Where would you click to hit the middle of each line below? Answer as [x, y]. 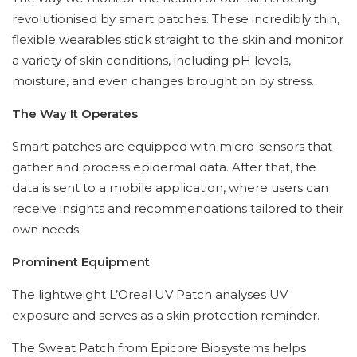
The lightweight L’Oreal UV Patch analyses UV [150, 294]
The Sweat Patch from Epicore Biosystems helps [159, 347]
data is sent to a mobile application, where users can [170, 187]
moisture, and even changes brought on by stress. [163, 80]
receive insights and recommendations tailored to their [178, 208]
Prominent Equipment [81, 261]
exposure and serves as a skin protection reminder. [166, 315]
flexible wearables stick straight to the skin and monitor [178, 39]
